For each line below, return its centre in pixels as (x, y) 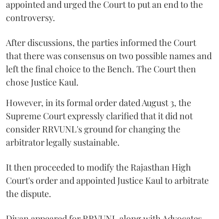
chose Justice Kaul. (42, 82)
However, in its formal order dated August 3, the (99, 103)
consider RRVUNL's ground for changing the (93, 129)
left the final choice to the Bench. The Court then (101, 69)
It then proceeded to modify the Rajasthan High (99, 167)
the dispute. (29, 194)
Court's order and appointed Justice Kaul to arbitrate (107, 180)
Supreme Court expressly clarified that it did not (99, 116)
